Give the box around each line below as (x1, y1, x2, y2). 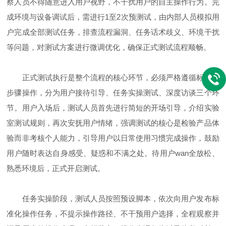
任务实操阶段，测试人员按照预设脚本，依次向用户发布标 (7, 194, 219, 203)
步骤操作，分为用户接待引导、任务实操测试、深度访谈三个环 (7, 88, 219, 97)
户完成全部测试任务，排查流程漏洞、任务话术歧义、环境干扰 (7, 27, 219, 36)
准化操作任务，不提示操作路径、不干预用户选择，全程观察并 (7, 209, 219, 218)
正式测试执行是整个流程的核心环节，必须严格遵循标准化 (7, 73, 219, 82)
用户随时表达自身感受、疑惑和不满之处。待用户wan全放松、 (7, 148, 219, 157)
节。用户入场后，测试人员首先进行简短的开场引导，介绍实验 (7, 103, 219, 112)
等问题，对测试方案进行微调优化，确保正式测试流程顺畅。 (7, 42, 211, 51)
